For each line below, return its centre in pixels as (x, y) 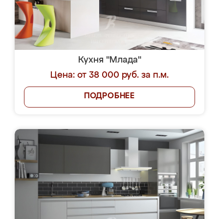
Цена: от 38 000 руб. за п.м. (109, 75)
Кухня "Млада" (109, 60)
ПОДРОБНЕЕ (109, 96)
